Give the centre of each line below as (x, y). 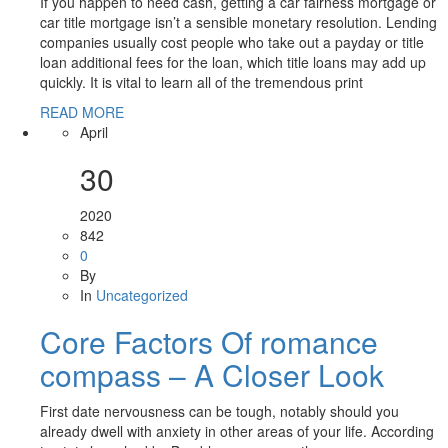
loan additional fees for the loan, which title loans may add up (233, 62)
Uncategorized (142, 295)
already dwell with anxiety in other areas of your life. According (237, 431)
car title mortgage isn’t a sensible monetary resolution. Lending (238, 22)
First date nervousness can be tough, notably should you (219, 411)
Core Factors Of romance (209, 342)
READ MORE (82, 112)
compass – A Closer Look (212, 375)
